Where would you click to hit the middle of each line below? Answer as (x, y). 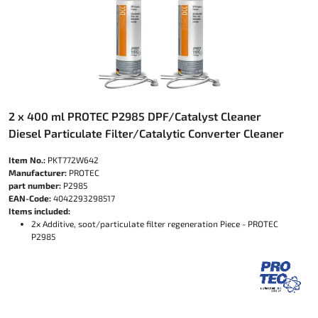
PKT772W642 (72, 160)
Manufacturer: (38, 172)
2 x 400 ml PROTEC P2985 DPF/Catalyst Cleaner (135, 116)
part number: (35, 185)
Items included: (39, 211)
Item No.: (27, 160)
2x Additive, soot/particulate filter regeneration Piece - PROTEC (155, 224)
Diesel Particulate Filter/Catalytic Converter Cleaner (146, 133)
